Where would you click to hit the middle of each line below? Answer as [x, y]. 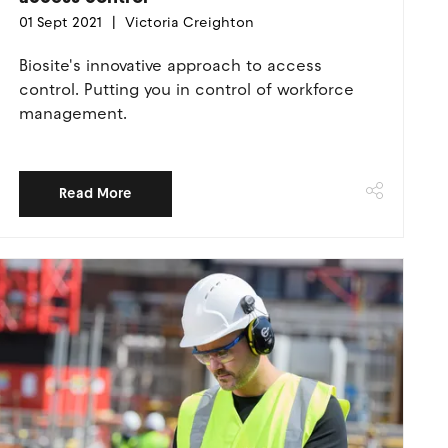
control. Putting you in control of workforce [186, 89]
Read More [95, 193]
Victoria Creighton [187, 22]
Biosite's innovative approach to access [170, 65]
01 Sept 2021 [60, 22]
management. [75, 113]
